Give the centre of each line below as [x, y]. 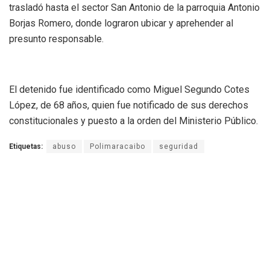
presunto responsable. [56, 39]
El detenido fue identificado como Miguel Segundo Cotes [129, 89]
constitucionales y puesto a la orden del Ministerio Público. [133, 121]
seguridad [179, 146]
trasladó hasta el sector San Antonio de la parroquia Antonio [134, 7]
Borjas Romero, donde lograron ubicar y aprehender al [121, 23]
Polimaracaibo [118, 146]
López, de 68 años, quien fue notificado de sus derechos [129, 105]
